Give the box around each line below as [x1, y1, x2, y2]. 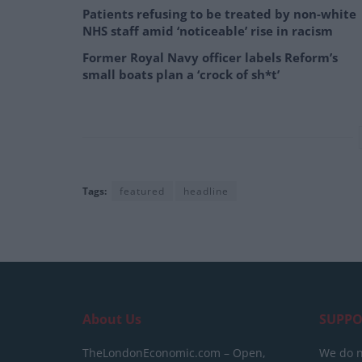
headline [183, 184, 229, 199]
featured [120, 184, 165, 199]
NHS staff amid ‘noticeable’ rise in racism [82, 23, 333, 40]
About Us [82, 310, 141, 329]
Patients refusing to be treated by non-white [82, 6, 356, 23]
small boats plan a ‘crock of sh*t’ [82, 66, 280, 83]
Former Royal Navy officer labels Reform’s [82, 49, 338, 66]
